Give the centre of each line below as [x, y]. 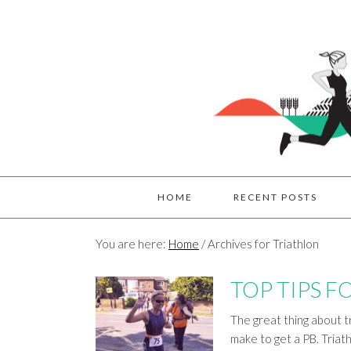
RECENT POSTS [275, 197]
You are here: [132, 244]
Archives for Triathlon [262, 244]
